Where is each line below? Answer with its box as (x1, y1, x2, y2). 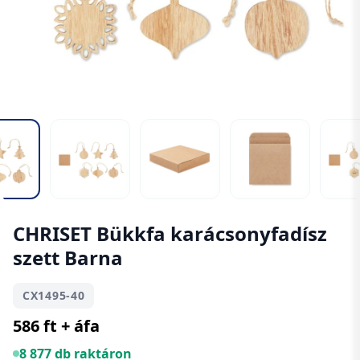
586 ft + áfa (13, 315, 100, 337)
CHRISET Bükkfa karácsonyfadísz (13, 220, 327, 247)
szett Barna (13, 244, 123, 271)
